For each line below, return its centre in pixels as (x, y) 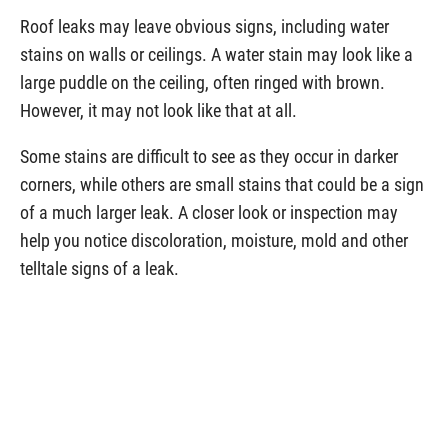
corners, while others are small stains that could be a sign (222, 184)
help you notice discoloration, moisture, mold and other (214, 240)
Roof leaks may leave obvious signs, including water (204, 26)
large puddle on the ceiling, (116, 82)
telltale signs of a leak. (99, 268)
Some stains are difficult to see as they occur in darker (209, 156)
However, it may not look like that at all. (158, 110)
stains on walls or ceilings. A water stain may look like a (216, 54)
